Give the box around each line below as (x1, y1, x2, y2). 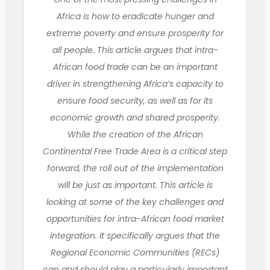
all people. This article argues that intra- (52, 44, 218, 56)
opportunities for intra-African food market (46, 213, 224, 225)
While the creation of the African (67, 128, 203, 140)
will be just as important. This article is (57, 179, 213, 191)
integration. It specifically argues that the (50, 230, 220, 242)
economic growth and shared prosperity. (50, 111, 220, 124)
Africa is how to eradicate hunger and (56, 10, 214, 22)
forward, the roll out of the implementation (46, 162, 224, 174)
